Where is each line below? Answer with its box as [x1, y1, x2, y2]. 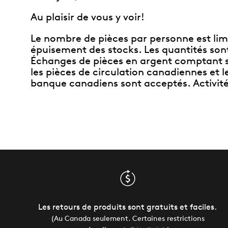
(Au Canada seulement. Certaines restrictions [50, 214, 205, 222]
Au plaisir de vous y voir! [31, 11, 145, 23]
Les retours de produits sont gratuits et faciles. [38, 202, 217, 212]
